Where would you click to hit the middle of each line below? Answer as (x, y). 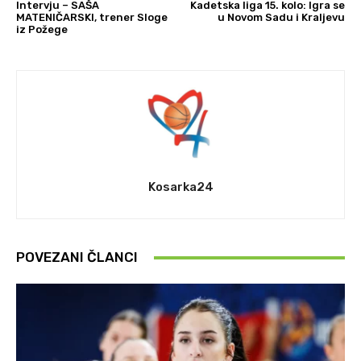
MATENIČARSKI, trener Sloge (92, 17)
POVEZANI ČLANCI (77, 257)
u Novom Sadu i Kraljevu (281, 17)
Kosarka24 (180, 187)
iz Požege (42, 29)
